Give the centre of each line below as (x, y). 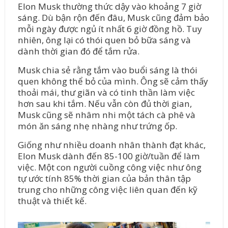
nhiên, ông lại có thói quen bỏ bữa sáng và (104, 40)
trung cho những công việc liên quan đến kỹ (107, 189)
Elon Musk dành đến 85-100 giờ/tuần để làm (109, 156)
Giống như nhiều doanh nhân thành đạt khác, (111, 145)
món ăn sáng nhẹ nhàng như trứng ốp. (97, 126)
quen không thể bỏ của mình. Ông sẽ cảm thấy (113, 81)
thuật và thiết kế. (52, 201)
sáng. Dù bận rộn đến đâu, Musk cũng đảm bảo (113, 17)
